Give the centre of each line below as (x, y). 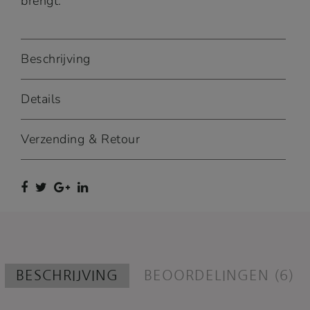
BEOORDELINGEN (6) (219, 275)
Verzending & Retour (81, 139)
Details (41, 99)
